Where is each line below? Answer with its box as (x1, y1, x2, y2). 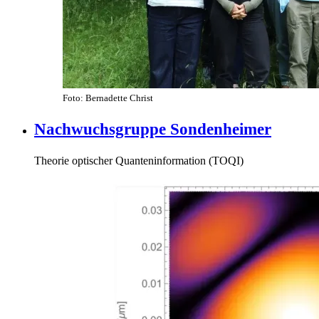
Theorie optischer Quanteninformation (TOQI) (34, 154, 244, 167)
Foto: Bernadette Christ (63, 93, 153, 104)
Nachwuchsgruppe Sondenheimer (34, 120, 271, 138)
